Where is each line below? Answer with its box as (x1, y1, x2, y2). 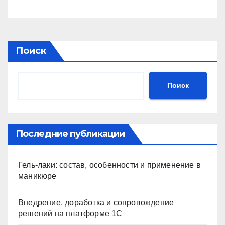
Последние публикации (16, 128, 125, 139)
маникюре (18, 171, 57, 180)
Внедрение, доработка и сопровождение (18, 198, 174, 207)
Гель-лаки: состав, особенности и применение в (18, 160, 201, 169)
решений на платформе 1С (18, 209, 123, 218)
